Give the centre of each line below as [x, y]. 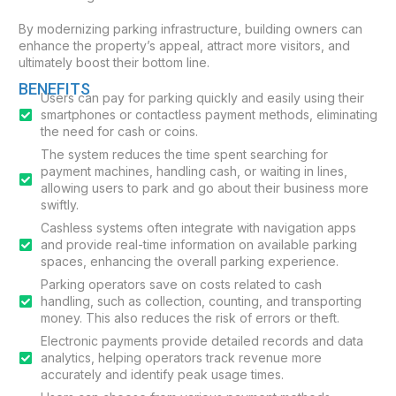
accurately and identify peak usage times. [162, 374]
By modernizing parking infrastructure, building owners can [190, 29]
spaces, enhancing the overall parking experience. [190, 261]
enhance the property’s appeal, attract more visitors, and [184, 46]
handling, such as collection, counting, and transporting [201, 301]
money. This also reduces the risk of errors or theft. [190, 318]
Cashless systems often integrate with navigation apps [198, 228]
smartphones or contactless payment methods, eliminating [209, 114]
